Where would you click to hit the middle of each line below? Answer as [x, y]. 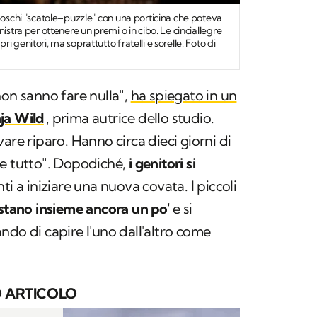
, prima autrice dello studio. [130, 117]
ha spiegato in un [184, 95]
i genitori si [161, 163]
